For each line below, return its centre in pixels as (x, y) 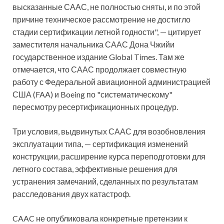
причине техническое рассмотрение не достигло (101, 19)
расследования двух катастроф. (71, 194)
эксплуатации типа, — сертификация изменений (100, 144)
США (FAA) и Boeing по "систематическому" (92, 94)
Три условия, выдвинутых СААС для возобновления (109, 131)
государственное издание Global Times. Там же (98, 57)
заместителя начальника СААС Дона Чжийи (93, 44)
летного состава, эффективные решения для (95, 169)
